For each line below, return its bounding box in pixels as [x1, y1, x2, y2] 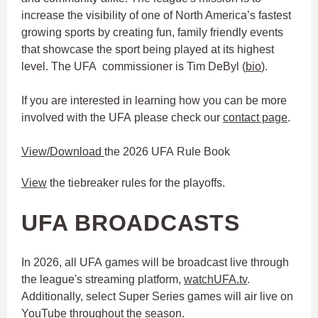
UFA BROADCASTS [21, 209, 240, 236]
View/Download [21, 145, 104, 158]
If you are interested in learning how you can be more [21, 94, 287, 106]
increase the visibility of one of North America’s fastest [21, 9, 291, 21]
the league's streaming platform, [21, 273, 184, 285]
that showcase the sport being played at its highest [21, 43, 274, 55]
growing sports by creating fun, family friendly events [21, 26, 283, 38]
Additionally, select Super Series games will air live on [21, 290, 293, 302]
